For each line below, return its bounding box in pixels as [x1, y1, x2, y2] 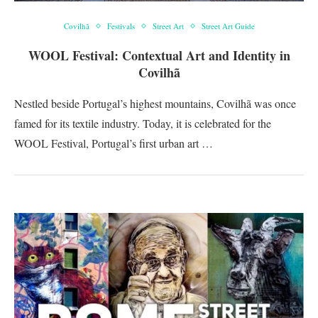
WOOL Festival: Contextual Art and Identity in [28, 46, 290, 65]
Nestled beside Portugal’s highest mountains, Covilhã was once [14, 96, 296, 111]
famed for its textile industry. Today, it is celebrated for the [14, 116, 271, 131]
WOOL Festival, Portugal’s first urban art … [14, 136, 213, 150]
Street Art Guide [201, 21, 255, 31]
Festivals [106, 21, 135, 31]
